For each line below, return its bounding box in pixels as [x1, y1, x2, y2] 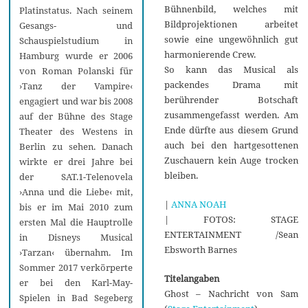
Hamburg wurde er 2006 [19, 49, 133, 63]
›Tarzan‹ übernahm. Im [19, 246, 133, 259]
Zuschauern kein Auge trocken [164, 154, 298, 167]
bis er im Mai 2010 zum [19, 201, 133, 214]
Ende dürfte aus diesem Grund [164, 124, 298, 137]
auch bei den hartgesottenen [164, 139, 298, 152]
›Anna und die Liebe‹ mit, [19, 186, 133, 199]
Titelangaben [164, 272, 219, 285]
